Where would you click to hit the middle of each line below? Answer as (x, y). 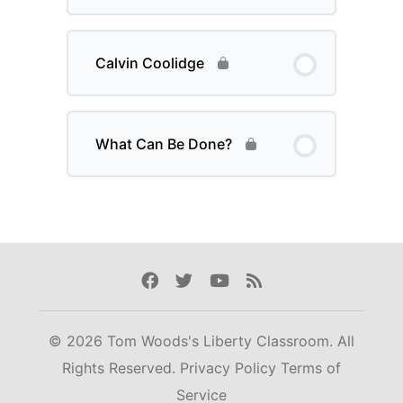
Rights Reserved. (121, 368)
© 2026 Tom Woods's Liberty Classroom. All (201, 341)
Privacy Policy (230, 368)
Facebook (179, 280)
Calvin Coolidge (150, 63)
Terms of (311, 368)
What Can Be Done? (164, 144)
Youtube (243, 280)
